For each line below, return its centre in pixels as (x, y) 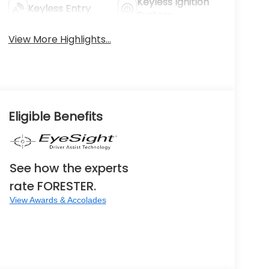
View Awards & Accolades (58, 200)
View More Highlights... (59, 39)
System (155, 15)
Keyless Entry (59, 8)
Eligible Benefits (55, 117)
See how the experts (69, 168)
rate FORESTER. (53, 186)
